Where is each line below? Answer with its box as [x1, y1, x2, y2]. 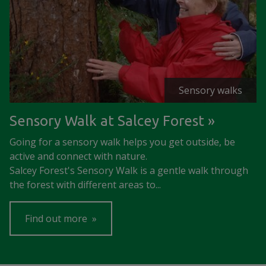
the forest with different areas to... [9, 178, 161, 191]
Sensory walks [179, 84, 242, 97]
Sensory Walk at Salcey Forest [9, 113, 204, 129]
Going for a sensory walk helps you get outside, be [9, 135, 235, 148]
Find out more [25, 212, 90, 225]
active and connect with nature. [9, 150, 147, 163]
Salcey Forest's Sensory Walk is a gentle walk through [9, 164, 248, 177]
